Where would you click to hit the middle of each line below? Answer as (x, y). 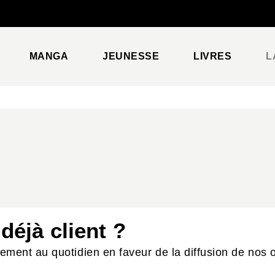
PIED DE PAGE (55, 21)
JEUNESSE (131, 56)
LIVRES (213, 56)
